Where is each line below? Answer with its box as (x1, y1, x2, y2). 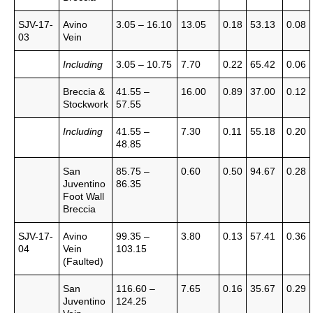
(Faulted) (63, 256, 103, 267)
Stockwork (63, 99, 108, 110)
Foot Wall (63, 191, 104, 202)
